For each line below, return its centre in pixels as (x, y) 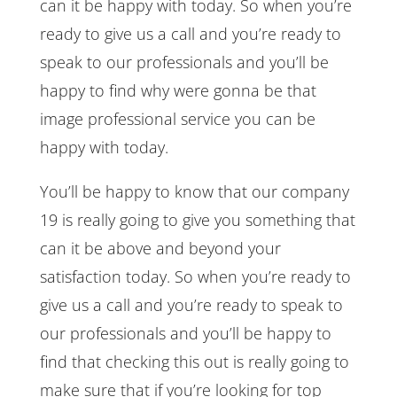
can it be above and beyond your (160, 248)
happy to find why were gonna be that (178, 90)
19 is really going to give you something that (197, 219)
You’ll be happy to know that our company (194, 191)
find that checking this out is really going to (194, 361)
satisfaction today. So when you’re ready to (195, 276)
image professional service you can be (177, 118)
